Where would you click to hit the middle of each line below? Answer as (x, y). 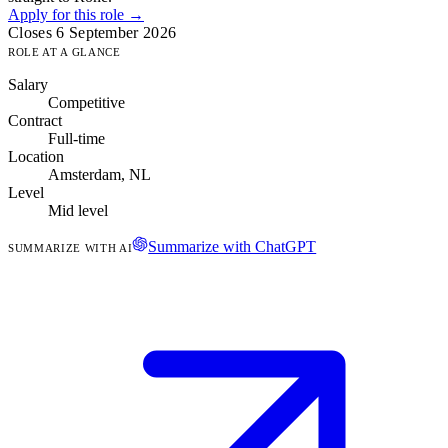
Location (36, 156)
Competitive (86, 102)
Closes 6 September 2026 (92, 32)
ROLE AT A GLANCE (64, 51)
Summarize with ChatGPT (232, 246)
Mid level (78, 210)
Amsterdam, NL (99, 174)
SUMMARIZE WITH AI (70, 247)
